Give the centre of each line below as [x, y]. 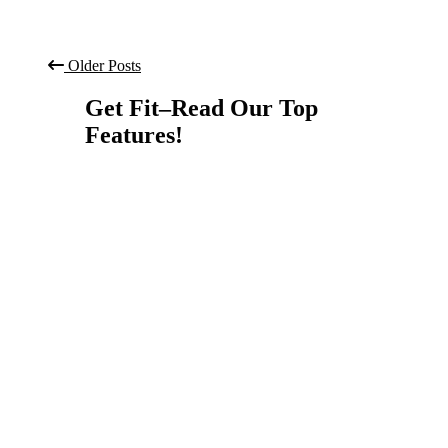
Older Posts [102, 66]
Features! [134, 135]
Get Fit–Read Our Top [201, 108]
